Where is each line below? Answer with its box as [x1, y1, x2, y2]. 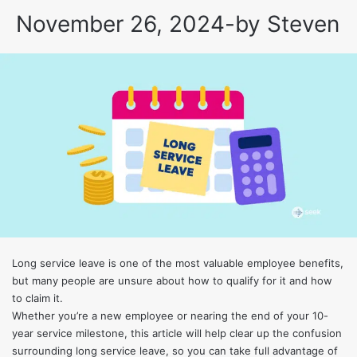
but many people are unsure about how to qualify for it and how [12, 273, 332, 287]
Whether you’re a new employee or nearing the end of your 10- [12, 308, 328, 322]
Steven [267, 10, 339, 37]
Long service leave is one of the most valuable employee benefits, [12, 256, 343, 269]
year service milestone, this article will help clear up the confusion [12, 326, 342, 339]
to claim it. [12, 291, 63, 304]
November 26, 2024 [16, 10, 225, 37]
